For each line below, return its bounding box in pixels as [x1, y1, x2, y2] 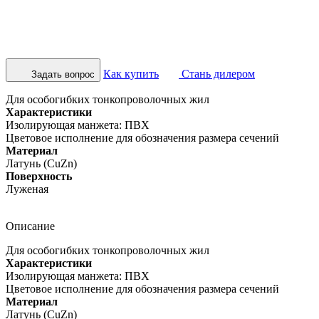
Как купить [103, 67, 159, 80]
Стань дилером [179, 67, 255, 80]
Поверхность [6, 169, 72, 182]
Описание [6, 219, 55, 232]
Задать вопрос [31, 68, 95, 80]
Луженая [6, 182, 48, 195]
